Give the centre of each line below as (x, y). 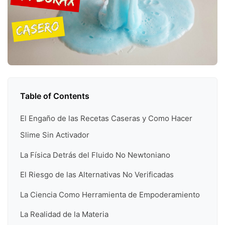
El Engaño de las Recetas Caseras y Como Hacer (106, 119)
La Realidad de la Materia (64, 214)
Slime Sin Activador (55, 135)
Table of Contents (55, 96)
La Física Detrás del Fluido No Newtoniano (95, 155)
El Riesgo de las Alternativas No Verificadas (97, 175)
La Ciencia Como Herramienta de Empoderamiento (110, 194)
